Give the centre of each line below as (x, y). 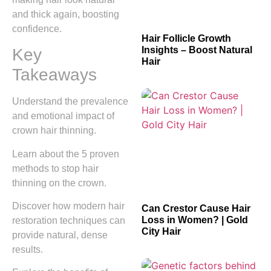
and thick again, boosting (66, 14)
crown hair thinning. (54, 131)
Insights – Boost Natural (197, 50)
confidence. (37, 28)
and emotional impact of (63, 116)
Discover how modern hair (68, 206)
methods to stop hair (55, 168)
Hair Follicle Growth (186, 38)
